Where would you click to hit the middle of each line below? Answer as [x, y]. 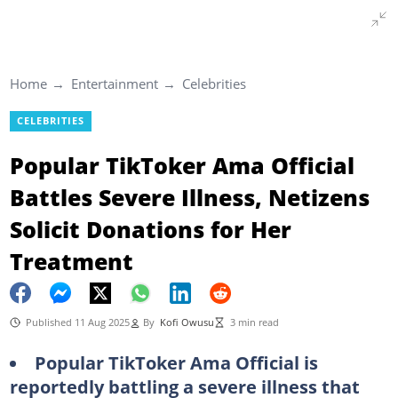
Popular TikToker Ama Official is [176, 362]
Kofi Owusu [187, 322]
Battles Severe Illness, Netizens [189, 197]
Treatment [71, 261]
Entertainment [114, 84]
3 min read [254, 322]
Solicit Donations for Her [150, 229]
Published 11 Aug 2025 [77, 322]
